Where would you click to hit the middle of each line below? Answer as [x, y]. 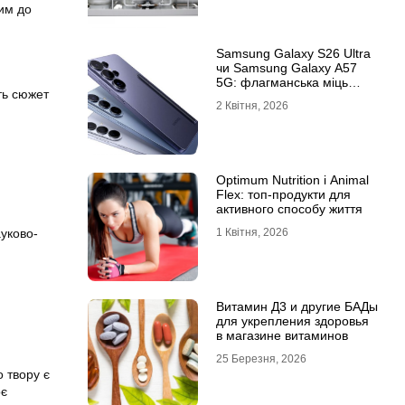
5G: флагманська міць [282, 82]
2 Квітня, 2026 [252, 106]
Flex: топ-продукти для [283, 194]
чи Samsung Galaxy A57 [286, 68]
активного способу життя [289, 209]
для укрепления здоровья [292, 321]
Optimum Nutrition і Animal [292, 180]
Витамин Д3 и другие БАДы [297, 306]
